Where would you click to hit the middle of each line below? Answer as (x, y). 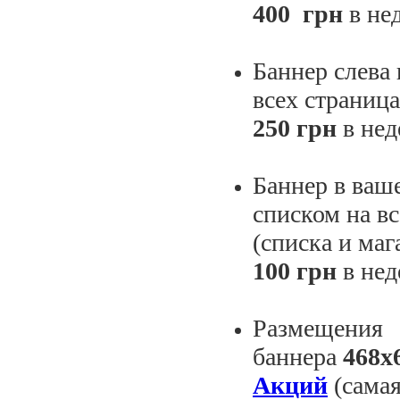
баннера (298, 356)
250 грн (295, 128)
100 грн (295, 271)
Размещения (318, 328)
